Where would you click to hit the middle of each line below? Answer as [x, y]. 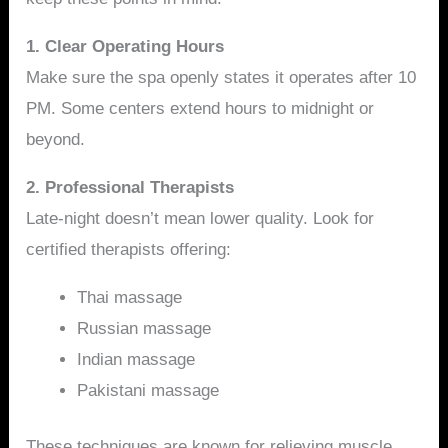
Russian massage [144, 328]
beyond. [56, 139]
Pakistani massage [148, 390]
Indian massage [136, 359]
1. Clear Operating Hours [125, 46]
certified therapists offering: [129, 249]
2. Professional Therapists [130, 187]
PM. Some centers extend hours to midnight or [200, 108]
